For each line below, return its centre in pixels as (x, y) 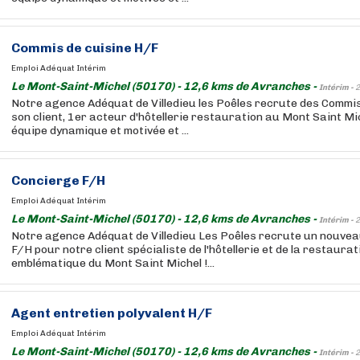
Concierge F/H (58, 180)
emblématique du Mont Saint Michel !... (113, 263)
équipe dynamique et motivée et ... (100, 131)
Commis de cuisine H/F (85, 48)
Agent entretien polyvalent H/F (112, 313)
